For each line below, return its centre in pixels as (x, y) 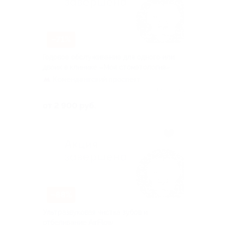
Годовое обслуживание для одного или (109, 57)
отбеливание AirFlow (78, 222)
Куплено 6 (170, 90)
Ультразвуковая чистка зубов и (95, 212)
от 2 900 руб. (69, 106)
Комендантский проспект (97, 80)
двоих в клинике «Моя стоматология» (106, 67)
